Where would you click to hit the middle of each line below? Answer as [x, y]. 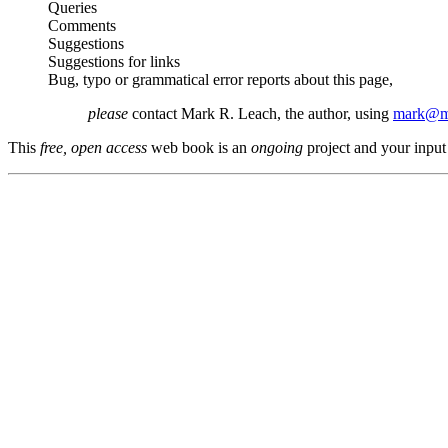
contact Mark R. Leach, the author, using [260, 114]
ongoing [277, 148]
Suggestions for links [114, 62]
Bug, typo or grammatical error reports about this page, [220, 80]
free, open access [91, 148]
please [108, 114]
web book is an [199, 148]
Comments [82, 26]
